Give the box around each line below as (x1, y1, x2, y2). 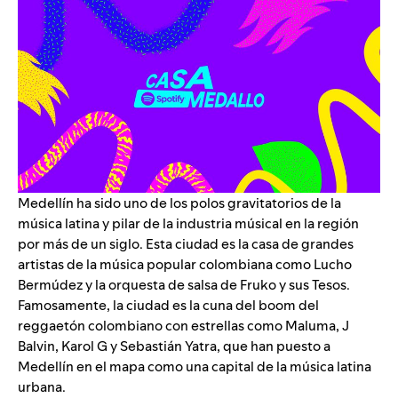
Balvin (18, 336, 55, 355)
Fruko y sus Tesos (240, 275, 346, 294)
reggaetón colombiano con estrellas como (18, 315, 285, 335)
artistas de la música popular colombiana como (18, 254, 314, 274)
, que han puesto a (217, 336, 330, 355)
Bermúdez (18, 275, 83, 294)
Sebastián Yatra (120, 336, 217, 355)
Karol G (61, 336, 107, 355)
